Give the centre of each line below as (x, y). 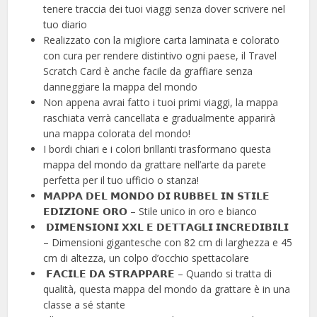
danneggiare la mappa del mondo (121, 86)
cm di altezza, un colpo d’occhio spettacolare (146, 258)
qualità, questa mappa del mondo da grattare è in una (167, 289)
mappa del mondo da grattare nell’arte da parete (155, 164)
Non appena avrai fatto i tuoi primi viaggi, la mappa (161, 102)
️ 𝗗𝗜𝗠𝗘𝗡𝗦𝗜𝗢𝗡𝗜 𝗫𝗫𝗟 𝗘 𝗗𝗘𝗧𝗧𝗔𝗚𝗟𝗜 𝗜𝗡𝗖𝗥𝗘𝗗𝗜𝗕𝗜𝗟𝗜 (166, 226)
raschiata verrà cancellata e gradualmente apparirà (160, 117)
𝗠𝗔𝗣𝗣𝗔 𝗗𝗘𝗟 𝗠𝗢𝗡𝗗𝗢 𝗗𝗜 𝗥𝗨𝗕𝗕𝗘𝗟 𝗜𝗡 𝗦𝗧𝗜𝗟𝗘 (157, 195)
